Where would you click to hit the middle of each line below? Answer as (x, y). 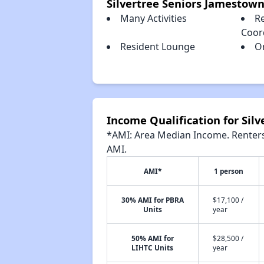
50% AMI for (152, 238)
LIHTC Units (153, 247)
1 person (228, 171)
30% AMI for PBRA (152, 200)
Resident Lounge (157, 47)
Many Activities (153, 18)
